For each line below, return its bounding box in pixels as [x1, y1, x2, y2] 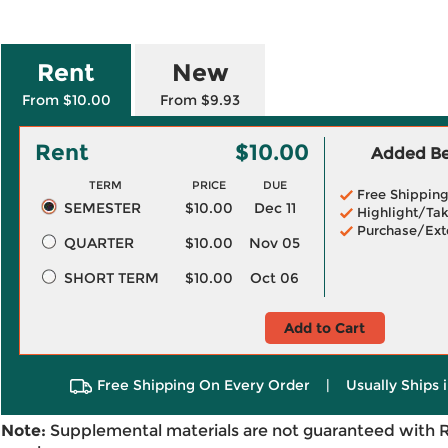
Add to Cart [284, 319, 365, 337]
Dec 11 [253, 199, 296, 217]
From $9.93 [160, 91, 240, 109]
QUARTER [63, 234, 134, 252]
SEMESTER [63, 199, 141, 217]
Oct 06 [250, 269, 299, 287]
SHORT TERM [63, 269, 159, 287]
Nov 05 [249, 234, 300, 252]
